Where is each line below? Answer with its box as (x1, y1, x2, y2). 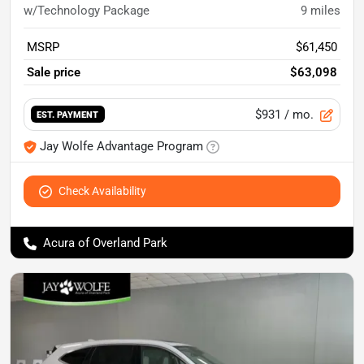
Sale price (27, 65, 80, 80)
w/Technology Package (24, 3, 149, 18)
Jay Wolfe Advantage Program (40, 139, 203, 154)
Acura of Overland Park (43, 236, 167, 250)
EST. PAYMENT (37, 109, 99, 121)
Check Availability (58, 184, 146, 197)
